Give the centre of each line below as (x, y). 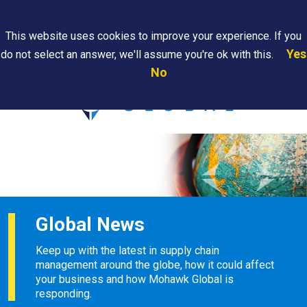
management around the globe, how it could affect (155, 265)
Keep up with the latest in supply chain (127, 250)
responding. (64, 293)
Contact (217, 65)
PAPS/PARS (72, 65)
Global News (90, 224)
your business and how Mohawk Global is (135, 279)
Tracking (81, 77)
